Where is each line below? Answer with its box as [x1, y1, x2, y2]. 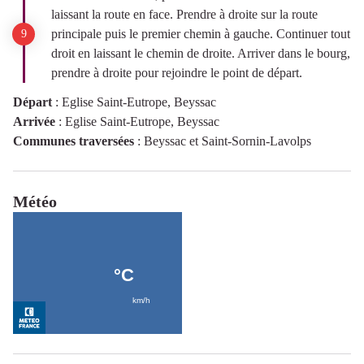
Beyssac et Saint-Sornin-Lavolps [144, 133, 311, 148]
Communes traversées [13, 133, 134, 148]
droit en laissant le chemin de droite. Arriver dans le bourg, [51, 45, 350, 60]
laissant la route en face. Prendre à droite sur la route [51, 6, 318, 21]
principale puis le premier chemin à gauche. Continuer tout [51, 26, 350, 41]
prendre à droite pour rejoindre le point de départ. [51, 65, 302, 80]
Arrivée [13, 114, 55, 128]
